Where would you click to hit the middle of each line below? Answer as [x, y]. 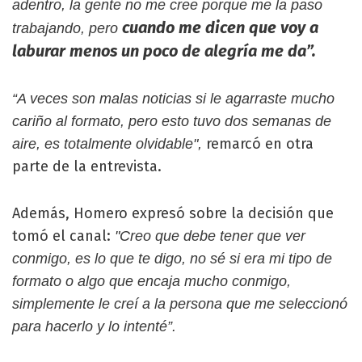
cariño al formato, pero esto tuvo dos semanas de [172, 121]
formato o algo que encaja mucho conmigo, [152, 281]
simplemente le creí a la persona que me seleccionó [180, 303]
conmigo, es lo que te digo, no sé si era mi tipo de [172, 258]
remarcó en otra [258, 143]
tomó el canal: [63, 236]
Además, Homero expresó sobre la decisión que [173, 213]
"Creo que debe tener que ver [210, 236]
